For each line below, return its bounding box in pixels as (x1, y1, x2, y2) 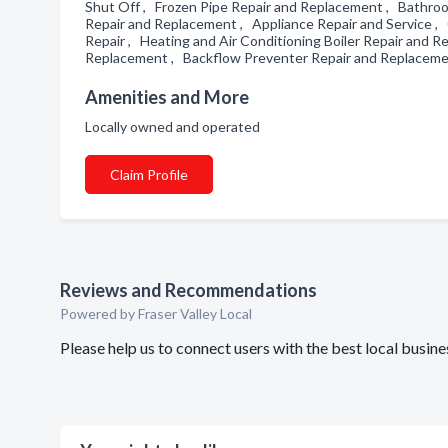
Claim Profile (110, 166, 188, 183)
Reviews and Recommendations (60, 279, 317, 301)
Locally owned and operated (85, 118, 266, 135)
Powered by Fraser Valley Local (60, 305, 252, 322)
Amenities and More (85, 86, 249, 108)
